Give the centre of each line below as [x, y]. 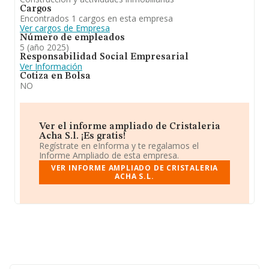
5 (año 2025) [44, 47]
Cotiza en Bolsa [55, 76]
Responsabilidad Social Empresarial [104, 57]
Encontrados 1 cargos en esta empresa [96, 18]
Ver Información [51, 66]
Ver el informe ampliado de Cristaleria [130, 127]
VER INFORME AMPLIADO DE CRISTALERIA [134, 168]
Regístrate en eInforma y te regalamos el [119, 146]
